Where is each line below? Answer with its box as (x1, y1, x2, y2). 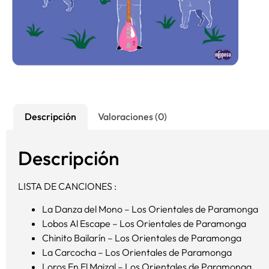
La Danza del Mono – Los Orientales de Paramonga (42, 203, 258, 216)
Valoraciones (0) (97, 110, 167, 123)
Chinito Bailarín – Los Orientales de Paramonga (42, 232, 241, 244)
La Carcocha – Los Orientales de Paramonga (42, 246, 232, 259)
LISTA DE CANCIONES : (18, 180, 116, 192)
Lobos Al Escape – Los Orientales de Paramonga (42, 217, 246, 230)
